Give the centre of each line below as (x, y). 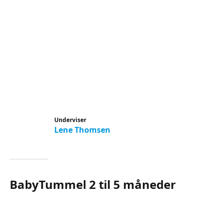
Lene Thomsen (82, 130)
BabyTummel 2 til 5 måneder (93, 184)
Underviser (70, 120)
